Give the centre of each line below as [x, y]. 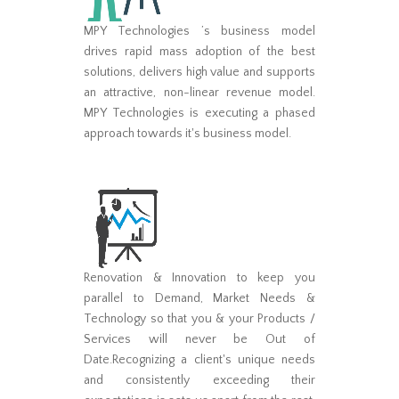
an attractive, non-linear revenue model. [199, 92]
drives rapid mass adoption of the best [199, 51]
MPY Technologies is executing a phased [199, 113]
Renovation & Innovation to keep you [199, 277]
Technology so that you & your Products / [199, 318]
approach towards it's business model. [187, 133]
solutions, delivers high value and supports [199, 72]
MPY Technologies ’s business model [199, 31]
